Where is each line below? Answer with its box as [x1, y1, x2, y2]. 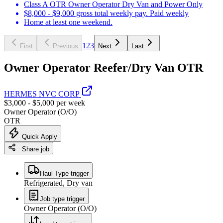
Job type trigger [40, 195, 85, 203]
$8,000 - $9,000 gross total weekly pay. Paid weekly [24, 8, 189, 17]
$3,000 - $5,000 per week [4, 98, 85, 107]
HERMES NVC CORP [4, 89, 81, 98]
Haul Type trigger [40, 169, 89, 177]
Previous [53, 42, 78, 50]
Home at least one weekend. [24, 17, 112, 26]
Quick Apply [20, 132, 57, 140]
